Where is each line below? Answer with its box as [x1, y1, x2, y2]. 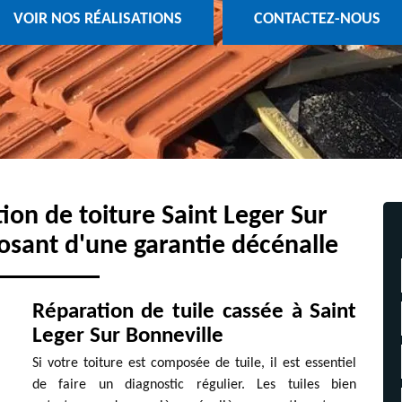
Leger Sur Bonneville [31, 325, 223, 347]
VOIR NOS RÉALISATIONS [13, 11, 182, 29]
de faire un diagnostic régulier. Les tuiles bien [31, 378, 357, 392]
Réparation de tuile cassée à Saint [31, 301, 357, 323]
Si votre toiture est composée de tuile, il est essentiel [31, 356, 357, 371]
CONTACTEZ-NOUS [253, 11, 380, 29]
